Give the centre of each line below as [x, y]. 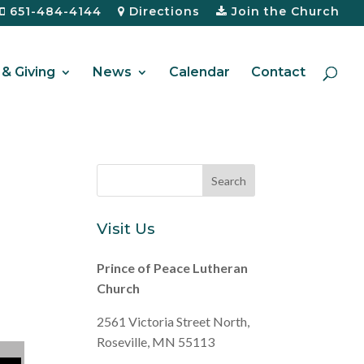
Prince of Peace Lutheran [173, 268]
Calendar [199, 71]
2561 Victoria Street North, [173, 321]
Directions [162, 11]
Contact [278, 71]
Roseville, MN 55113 [156, 342]
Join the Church [284, 11]
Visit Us [126, 229]
